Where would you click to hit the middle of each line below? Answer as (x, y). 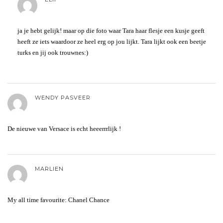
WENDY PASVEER (63, 97)
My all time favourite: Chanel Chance (58, 200)
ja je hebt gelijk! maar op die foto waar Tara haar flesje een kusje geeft (111, 30)
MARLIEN (49, 168)
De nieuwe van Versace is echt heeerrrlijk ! (64, 128)
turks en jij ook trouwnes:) (53, 52)
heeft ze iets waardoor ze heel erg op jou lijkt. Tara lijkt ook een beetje (112, 41)
